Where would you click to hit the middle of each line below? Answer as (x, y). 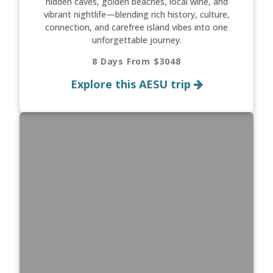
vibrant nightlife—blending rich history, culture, (136, 15)
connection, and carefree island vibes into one (136, 27)
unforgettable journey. (136, 40)
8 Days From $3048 (136, 62)
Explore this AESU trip (132, 84)
